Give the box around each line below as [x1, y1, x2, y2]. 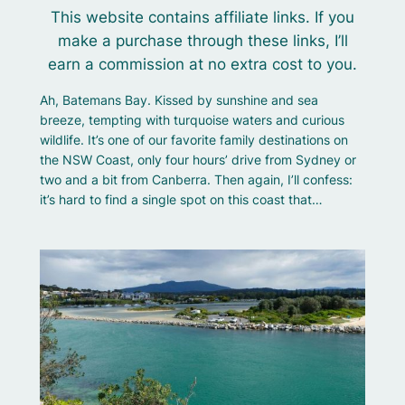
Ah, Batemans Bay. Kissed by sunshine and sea [39, 92, 318, 108]
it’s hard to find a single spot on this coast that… [39, 192, 323, 208]
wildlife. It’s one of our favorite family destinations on [39, 132, 348, 148]
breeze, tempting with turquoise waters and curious [39, 112, 344, 128]
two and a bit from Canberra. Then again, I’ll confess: [39, 172, 353, 188]
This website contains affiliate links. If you [51, 7, 354, 26]
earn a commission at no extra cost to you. [48, 54, 357, 73]
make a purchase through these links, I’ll [57, 31, 348, 50]
